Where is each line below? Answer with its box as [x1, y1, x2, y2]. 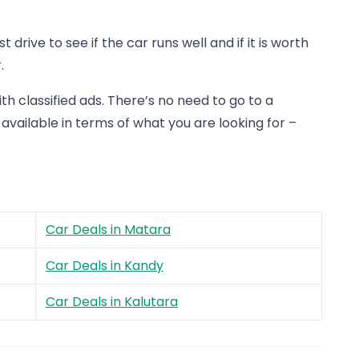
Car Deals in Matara [46, 220, 171, 239]
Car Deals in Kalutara [46, 292, 178, 311]
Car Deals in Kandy [46, 256, 163, 275]
